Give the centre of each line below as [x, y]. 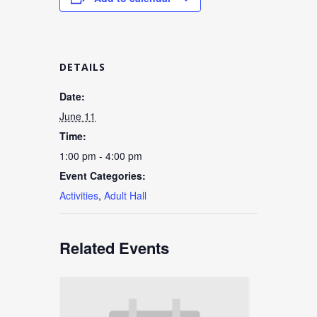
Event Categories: [103, 175]
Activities [79, 195]
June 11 [77, 116]
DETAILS [82, 67]
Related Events [114, 248]
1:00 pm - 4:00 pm [101, 156]
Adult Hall [125, 195]
